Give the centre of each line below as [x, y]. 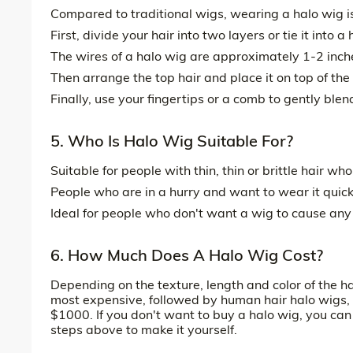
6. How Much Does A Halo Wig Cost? [187, 255]
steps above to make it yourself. [144, 329]
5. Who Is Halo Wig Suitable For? [172, 140]
